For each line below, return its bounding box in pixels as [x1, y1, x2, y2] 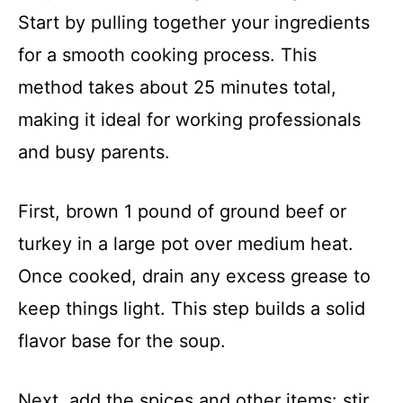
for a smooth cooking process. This [18, 44, 317, 67]
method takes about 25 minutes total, [18, 76, 336, 99]
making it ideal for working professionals [18, 109, 361, 131]
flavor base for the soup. [18, 330, 226, 353]
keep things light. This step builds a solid [18, 298, 365, 320]
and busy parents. [18, 141, 170, 164]
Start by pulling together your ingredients [18, 12, 370, 34]
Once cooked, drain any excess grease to [18, 265, 371, 288]
